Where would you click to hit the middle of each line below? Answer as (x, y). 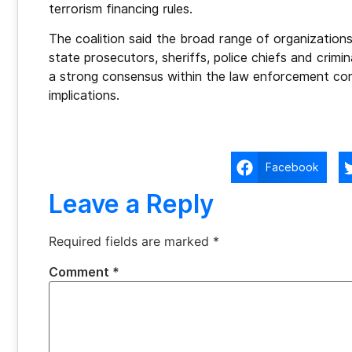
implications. (84, 96)
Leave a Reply (131, 204)
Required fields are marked (131, 242)
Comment (81, 273)
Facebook (292, 167)
